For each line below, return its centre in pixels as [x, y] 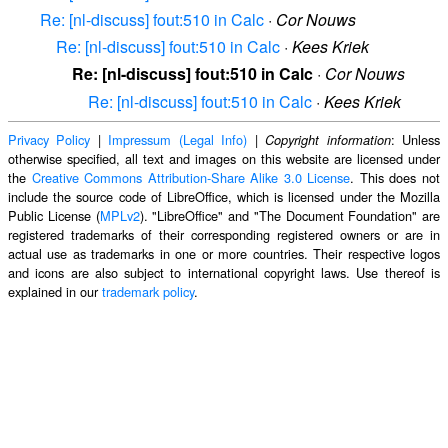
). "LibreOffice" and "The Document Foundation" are [289, 215]
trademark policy [148, 291]
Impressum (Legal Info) [178, 139]
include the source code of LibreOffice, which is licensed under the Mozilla [224, 196]
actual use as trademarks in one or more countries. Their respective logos [224, 253]
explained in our [55, 291]
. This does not [395, 177]
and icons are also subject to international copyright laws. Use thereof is [224, 272]
